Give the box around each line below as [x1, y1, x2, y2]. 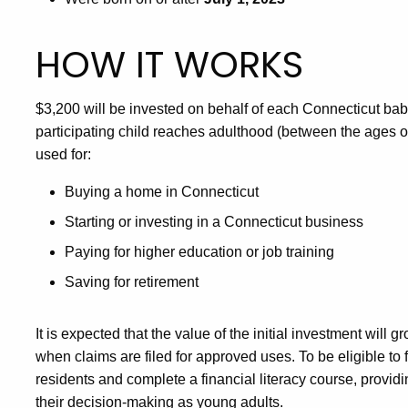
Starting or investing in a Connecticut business [65, 214, 363, 229]
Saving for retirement [65, 274, 199, 290]
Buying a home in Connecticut [65, 184, 259, 199]
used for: [36, 147, 91, 162]
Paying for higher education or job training [65, 244, 334, 260]
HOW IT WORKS [36, 39, 303, 90]
